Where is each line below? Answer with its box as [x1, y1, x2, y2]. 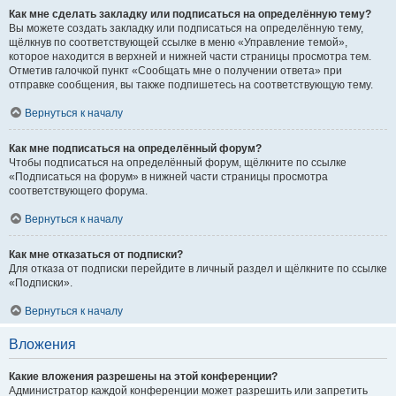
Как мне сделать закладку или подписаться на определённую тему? [9, 8, 371, 20]
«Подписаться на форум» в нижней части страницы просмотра [9, 171, 328, 183]
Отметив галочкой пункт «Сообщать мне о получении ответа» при [9, 65, 342, 77]
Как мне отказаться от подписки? [9, 248, 183, 261]
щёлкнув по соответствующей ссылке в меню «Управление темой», [9, 36, 347, 49]
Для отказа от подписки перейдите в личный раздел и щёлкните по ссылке [9, 263, 387, 275]
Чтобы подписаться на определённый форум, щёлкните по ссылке [9, 156, 346, 169]
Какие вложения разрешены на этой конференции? [9, 370, 278, 383]
